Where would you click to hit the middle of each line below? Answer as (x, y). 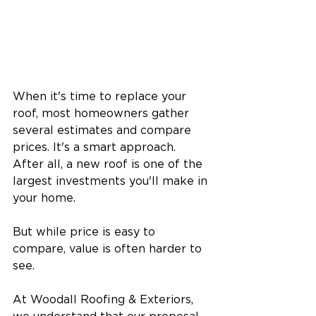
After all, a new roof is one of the (109, 165)
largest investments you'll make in (112, 182)
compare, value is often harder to (109, 249)
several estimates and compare (104, 131)
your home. (44, 199)
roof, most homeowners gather (103, 114)
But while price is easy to (86, 232)
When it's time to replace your (101, 97)
